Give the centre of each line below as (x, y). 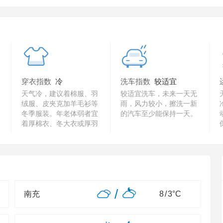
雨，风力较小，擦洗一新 (159, 104)
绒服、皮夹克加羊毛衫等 (60, 104)
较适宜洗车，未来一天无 (159, 94)
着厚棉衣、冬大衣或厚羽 (60, 123)
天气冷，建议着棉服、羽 (60, 94)
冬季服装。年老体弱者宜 (60, 113)
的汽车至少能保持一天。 (159, 113)
